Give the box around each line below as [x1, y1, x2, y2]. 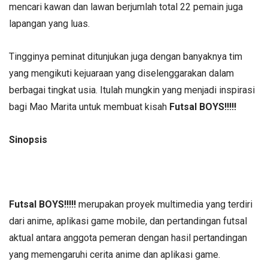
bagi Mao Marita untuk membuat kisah [9, 101, 169, 113]
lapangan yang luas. [9, 18, 90, 29]
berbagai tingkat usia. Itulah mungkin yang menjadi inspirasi [9, 84, 255, 96]
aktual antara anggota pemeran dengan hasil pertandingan [9, 232, 247, 243]
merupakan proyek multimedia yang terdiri [78, 198, 252, 210]
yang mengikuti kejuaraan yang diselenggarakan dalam [9, 68, 234, 80]
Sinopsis [9, 134, 47, 146]
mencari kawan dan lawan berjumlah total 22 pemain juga [9, 1, 243, 13]
